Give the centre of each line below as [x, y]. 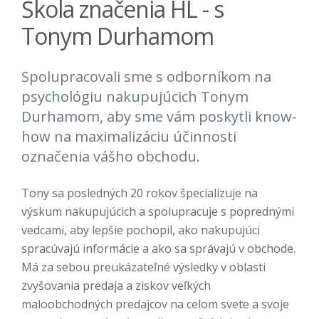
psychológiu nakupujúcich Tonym [135, 96]
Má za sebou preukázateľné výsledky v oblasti [143, 267]
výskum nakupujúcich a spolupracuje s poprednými [158, 211]
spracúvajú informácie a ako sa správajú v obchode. [158, 249]
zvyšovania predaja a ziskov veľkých [116, 286]
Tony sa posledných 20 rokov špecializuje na [140, 193]
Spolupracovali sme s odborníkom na [146, 77]
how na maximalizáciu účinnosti [129, 136]
